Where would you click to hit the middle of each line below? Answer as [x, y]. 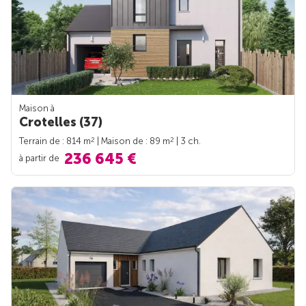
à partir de [40, 158]
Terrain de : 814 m [55, 141]
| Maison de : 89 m [133, 141]
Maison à [37, 109]
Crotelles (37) [61, 123]
